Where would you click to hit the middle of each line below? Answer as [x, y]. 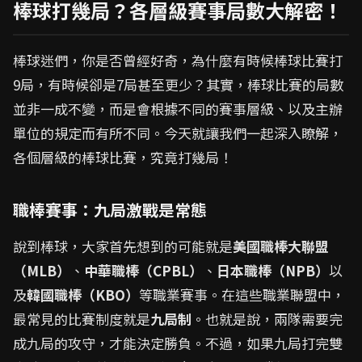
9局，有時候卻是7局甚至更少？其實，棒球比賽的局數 [178, 85]
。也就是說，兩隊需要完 [267, 319]
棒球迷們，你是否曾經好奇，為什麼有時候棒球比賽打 [178, 61]
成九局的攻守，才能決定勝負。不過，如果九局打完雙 [178, 343]
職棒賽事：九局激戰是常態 [110, 210]
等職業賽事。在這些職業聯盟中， [242, 295]
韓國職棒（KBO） [83, 295]
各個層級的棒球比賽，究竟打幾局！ [123, 158]
